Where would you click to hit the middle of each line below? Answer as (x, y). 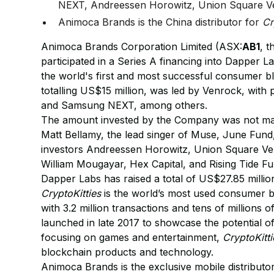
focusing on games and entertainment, (132, 237)
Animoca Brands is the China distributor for (161, 22)
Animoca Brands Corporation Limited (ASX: (142, 46)
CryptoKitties (71, 193)
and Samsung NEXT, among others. (124, 105)
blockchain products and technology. (128, 252)
